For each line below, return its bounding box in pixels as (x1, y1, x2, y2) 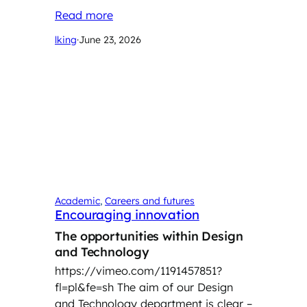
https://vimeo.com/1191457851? (55, 264, 222, 278)
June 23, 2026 (79, 34, 141, 47)
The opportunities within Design (55, 228, 243, 243)
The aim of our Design (114, 280, 233, 294)
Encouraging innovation (55, 206, 199, 223)
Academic (55, 194, 100, 207)
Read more (55, 8, 113, 23)
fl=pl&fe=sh (55, 280, 114, 294)
